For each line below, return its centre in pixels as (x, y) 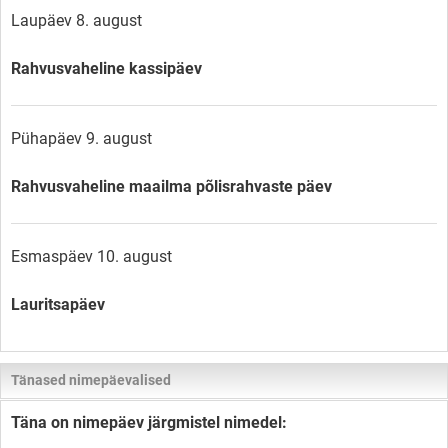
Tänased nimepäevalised (91, 380)
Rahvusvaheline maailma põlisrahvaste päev (171, 186)
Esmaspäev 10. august (91, 256)
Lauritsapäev (58, 304)
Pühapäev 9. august (81, 138)
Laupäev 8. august (76, 20)
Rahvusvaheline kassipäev (106, 68)
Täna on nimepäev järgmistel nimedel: (149, 422)
